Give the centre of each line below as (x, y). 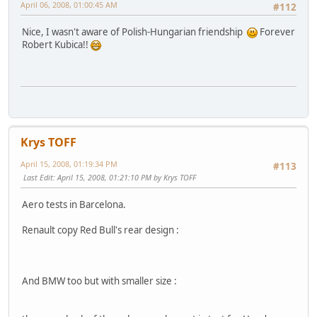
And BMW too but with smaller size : (99, 281)
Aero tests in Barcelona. (74, 204)
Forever (276, 31)
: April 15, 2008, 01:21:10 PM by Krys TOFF (125, 178)
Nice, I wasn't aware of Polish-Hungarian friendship (134, 31)
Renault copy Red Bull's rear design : (100, 230)
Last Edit (38, 178)
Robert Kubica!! (56, 44)
